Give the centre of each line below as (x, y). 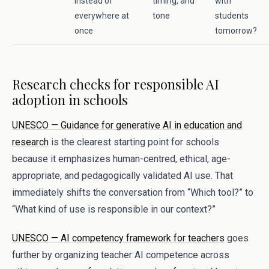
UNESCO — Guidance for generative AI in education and (127, 125)
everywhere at (102, 16)
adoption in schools (70, 100)
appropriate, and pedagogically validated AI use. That (122, 176)
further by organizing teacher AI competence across (121, 255)
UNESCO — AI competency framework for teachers (118, 238)
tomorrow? (236, 31)
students (232, 16)
